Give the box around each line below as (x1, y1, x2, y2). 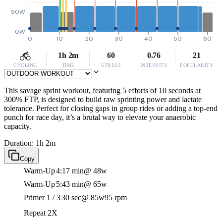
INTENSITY (140, 62, 168, 68)
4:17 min (56, 166, 84, 175)
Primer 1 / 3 (24, 193, 60, 202)
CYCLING (13, 62, 37, 68)
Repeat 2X (24, 209, 57, 217)
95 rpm (105, 193, 127, 202)
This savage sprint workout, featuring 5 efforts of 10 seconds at (4, 86, 201, 95)
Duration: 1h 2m (4, 139, 55, 147)
